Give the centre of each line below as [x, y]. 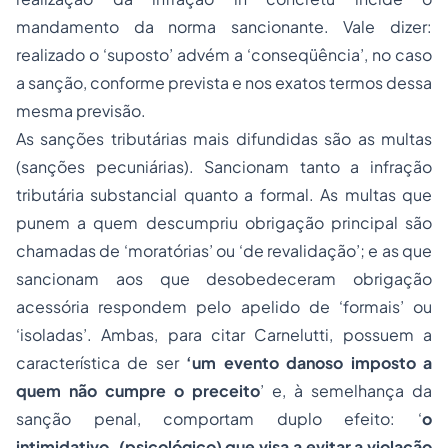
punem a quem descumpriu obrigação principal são [224, 222]
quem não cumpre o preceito [138, 390]
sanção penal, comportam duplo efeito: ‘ [219, 418]
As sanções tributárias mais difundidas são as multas [224, 138]
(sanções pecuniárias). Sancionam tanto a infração [224, 166]
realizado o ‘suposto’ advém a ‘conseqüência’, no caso [224, 54]
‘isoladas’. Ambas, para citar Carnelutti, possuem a [224, 334]
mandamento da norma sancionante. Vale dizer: [224, 26]
